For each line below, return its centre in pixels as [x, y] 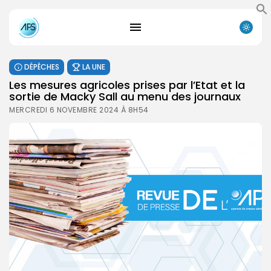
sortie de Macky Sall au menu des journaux [125, 96]
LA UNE [94, 67]
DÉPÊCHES [42, 67]
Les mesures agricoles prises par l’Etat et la [127, 85]
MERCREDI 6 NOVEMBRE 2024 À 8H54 [79, 109]
